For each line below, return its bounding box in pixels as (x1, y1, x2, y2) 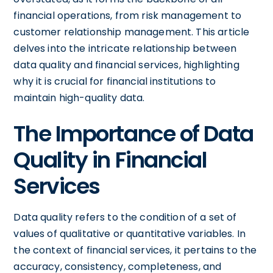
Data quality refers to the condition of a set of (13, 210, 237, 224)
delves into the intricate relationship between (13, 41, 237, 55)
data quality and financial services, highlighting (13, 57, 239, 72)
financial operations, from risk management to (13, 8, 242, 23)
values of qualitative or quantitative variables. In (13, 226, 246, 241)
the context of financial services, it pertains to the (13, 243, 257, 257)
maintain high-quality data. (13, 90, 145, 105)
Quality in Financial (13, 144, 207, 175)
